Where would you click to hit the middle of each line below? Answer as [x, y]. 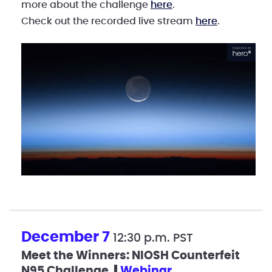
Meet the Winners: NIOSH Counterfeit [131, 256]
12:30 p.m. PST [153, 238]
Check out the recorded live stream [108, 21]
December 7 [67, 237]
